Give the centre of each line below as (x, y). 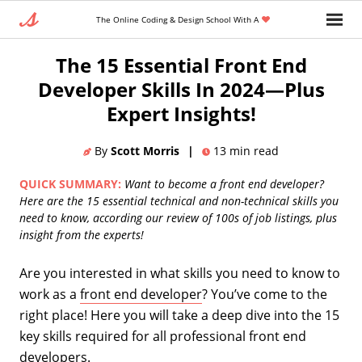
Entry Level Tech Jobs (224, 29)
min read (254, 151)
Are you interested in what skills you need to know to (180, 273)
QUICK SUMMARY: (70, 184)
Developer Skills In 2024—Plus (181, 89)
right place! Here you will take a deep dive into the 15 (179, 315)
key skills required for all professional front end (163, 336)
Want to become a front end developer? (223, 184)
